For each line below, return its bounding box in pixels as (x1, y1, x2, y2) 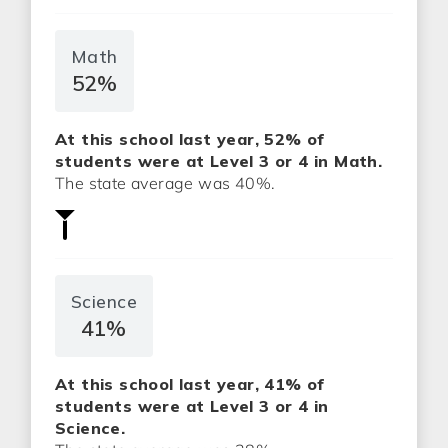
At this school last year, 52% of (55, 129, 325, 149)
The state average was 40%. (55, 173, 276, 193)
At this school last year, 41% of (55, 374, 325, 394)
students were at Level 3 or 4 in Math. (55, 151, 383, 171)
